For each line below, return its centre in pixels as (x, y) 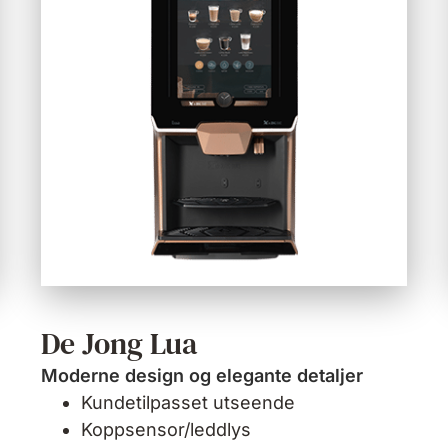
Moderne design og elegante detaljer (201, 376)
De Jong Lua (118, 344)
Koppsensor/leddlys (165, 430)
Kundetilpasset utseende (187, 403)
